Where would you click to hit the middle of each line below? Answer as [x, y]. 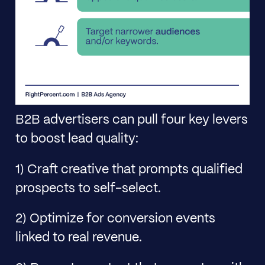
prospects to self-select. [88, 188]
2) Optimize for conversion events [115, 219]
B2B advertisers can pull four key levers [131, 120]
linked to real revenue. [78, 238]
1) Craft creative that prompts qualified [129, 169]
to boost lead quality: [77, 139]
